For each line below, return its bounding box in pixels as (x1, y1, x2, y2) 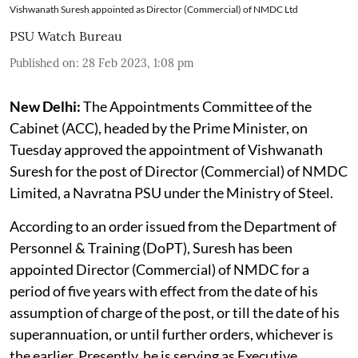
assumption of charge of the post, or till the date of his (10, 303, 340, 321)
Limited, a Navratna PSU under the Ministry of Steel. (10, 183, 333, 201)
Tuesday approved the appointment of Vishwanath (10, 140, 323, 158)
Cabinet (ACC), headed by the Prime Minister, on (10, 118, 308, 137)
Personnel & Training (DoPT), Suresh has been (10, 238, 292, 257)
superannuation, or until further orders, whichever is (10, 324, 333, 343)
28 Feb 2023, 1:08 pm (82, 55, 194, 70)
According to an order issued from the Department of (10, 217, 336, 235)
